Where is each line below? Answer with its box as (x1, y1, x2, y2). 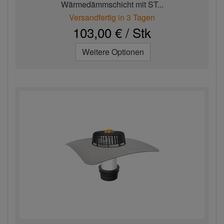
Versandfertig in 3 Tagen (69, 11, 155, 23)
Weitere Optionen (82, 46, 144, 57)
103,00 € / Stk (73, 23, 151, 41)
